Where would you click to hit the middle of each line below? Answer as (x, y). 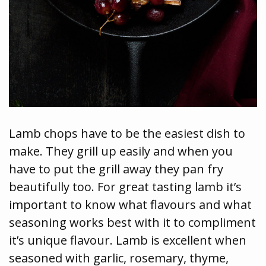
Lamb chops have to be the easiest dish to (127, 134)
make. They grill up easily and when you (121, 151)
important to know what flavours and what (130, 205)
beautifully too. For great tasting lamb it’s (125, 187)
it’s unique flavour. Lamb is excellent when (128, 240)
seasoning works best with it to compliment (132, 223)
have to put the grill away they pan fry (116, 169)
